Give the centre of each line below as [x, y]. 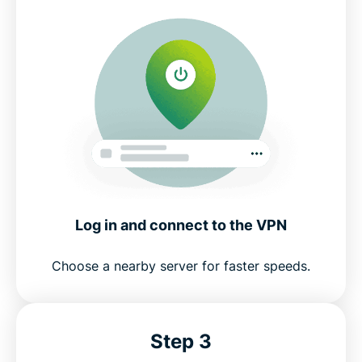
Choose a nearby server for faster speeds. [181, 266]
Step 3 [181, 342]
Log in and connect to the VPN [181, 225]
